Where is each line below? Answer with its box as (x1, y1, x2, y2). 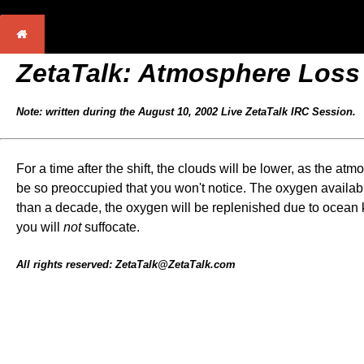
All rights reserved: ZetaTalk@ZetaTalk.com (16, 258, 236, 271)
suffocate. (81, 220, 140, 234)
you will (16, 220, 63, 234)
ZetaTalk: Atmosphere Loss (16, 58, 360, 88)
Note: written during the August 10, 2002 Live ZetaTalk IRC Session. (16, 106, 356, 118)
